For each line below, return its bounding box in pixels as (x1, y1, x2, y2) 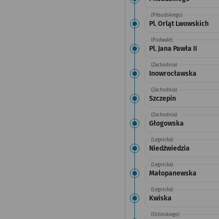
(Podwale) (151, 37, 173, 43)
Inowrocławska (149, 69, 197, 78)
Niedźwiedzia (149, 144, 190, 153)
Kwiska (149, 194, 172, 202)
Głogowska (149, 119, 184, 128)
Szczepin (149, 94, 176, 103)
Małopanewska (149, 169, 197, 177)
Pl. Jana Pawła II (149, 44, 197, 53)
